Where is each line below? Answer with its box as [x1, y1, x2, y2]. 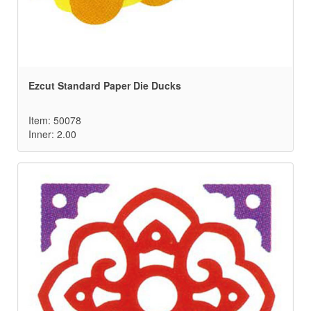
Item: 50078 [28, 113, 81, 128]
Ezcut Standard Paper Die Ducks [28, 78, 181, 93]
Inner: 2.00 [28, 127, 76, 142]
